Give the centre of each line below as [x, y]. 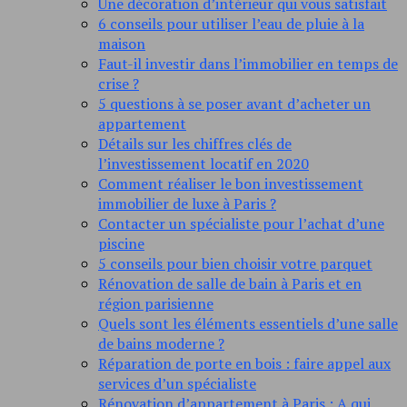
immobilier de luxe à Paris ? [187, 204]
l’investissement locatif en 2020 [203, 164]
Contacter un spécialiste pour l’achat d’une [241, 224]
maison [122, 44]
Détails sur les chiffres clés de [195, 144]
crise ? [119, 84]
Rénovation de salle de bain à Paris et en [230, 284]
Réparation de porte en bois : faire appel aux [244, 364]
